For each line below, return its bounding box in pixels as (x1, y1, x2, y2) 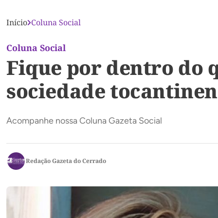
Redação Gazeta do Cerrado (26, 157, 106, 165)
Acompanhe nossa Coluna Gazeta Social (6, 115, 162, 126)
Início (6, 17, 27, 28)
